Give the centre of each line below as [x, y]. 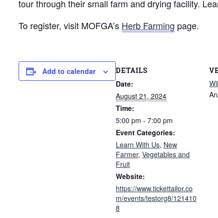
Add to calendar [69, 71]
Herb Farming [148, 25]
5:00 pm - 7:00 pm [144, 120]
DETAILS [132, 71]
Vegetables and [166, 154]
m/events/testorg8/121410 [156, 198]
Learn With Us [138, 145]
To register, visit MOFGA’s [70, 25]
